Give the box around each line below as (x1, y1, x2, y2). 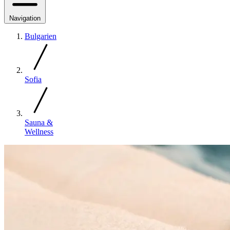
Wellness (25, 127, 53, 136)
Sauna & (25, 118, 53, 127)
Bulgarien (25, 31, 56, 41)
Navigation (9, 14, 41, 22)
